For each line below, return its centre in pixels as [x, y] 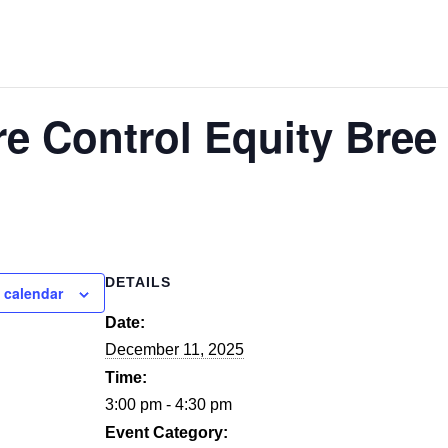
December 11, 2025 [174, 350]
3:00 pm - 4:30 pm [168, 405]
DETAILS [138, 282]
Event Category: [166, 433]
